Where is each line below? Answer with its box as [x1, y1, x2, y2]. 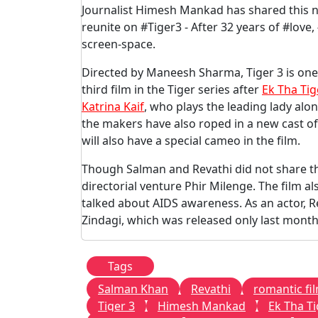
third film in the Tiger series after [82, 82, 262, 97]
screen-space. [82, 36, 155, 52]
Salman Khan [98, 281, 168, 297]
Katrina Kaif [82, 99, 144, 114]
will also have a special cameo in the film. [82, 133, 300, 148]
